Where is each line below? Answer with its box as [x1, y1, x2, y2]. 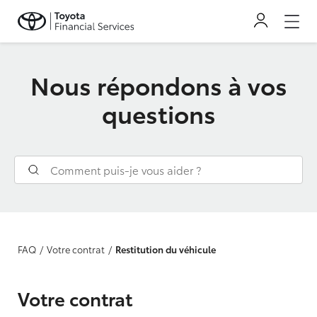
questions [101, 96, 216, 130]
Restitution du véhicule [115, 243, 216, 255]
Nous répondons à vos [30, 68, 287, 102]
